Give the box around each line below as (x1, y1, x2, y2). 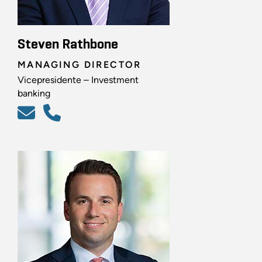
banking (18, 87, 50, 99)
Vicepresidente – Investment (18, 74, 139, 85)
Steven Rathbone (18, 37, 118, 51)
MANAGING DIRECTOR (18, 58, 142, 70)
